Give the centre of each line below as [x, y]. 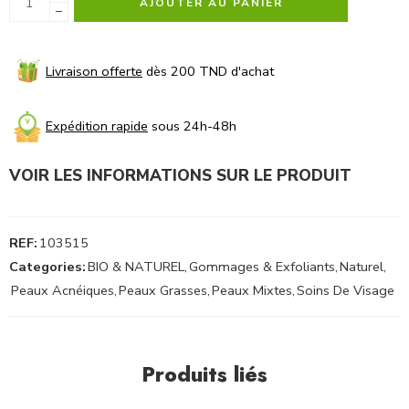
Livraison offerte [94, 72]
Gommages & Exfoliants [262, 267]
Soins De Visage [346, 291]
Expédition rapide [97, 126]
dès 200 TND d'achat [208, 72]
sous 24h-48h [192, 126]
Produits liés [204, 375]
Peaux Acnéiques [63, 291]
